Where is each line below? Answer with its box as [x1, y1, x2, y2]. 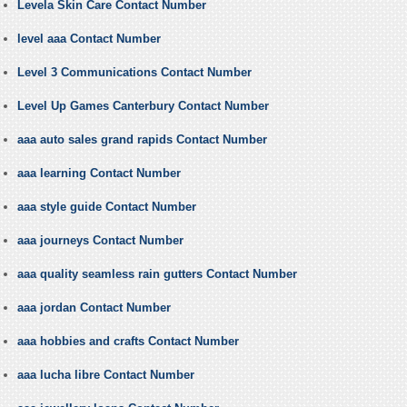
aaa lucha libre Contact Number [16, 368, 194, 382]
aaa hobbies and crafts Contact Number [16, 334, 239, 349]
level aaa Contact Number [16, 32, 161, 46]
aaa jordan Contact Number [16, 301, 171, 315]
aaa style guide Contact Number [16, 200, 196, 214]
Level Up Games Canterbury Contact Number [16, 99, 269, 114]
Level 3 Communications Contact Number [16, 65, 252, 80]
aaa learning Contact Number [16, 166, 181, 181]
